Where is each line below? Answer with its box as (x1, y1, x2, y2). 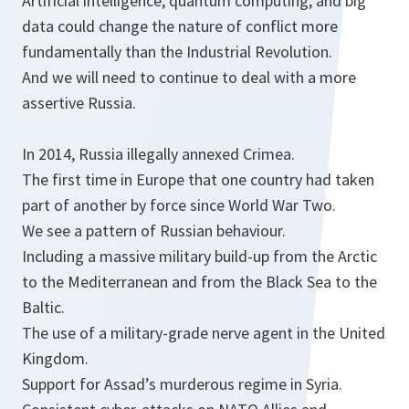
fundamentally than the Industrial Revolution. (22, 41, 332, 63)
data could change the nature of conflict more (22, 16, 338, 37)
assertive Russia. (22, 92, 136, 114)
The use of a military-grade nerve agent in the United (22, 322, 385, 344)
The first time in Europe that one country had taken (22, 169, 374, 191)
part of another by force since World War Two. (22, 194, 336, 216)
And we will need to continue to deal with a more (22, 67, 356, 89)
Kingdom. (22, 348, 89, 370)
